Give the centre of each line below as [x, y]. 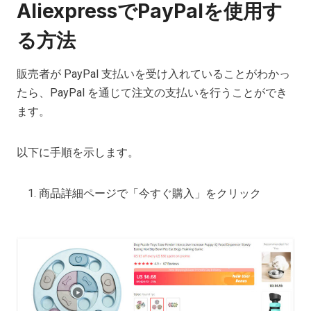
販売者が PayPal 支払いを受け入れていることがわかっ [153, 74]
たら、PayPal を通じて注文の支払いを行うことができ [152, 92]
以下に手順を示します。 [78, 152]
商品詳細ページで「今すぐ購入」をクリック [150, 193]
